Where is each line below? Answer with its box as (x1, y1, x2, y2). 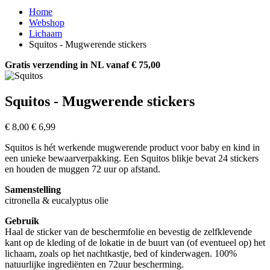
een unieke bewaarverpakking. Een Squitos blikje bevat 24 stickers (5, 152, 259, 163)
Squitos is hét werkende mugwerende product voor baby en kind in (5, 142, 260, 152)
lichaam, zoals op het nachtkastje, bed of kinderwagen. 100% (5, 248, 237, 259)
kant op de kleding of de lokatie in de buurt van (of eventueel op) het (5, 237, 265, 248)
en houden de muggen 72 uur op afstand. (5, 163, 160, 174)
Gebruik (5, 215, 39, 226)
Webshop (29, 17, 64, 28)
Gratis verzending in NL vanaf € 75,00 (5, 60, 160, 70)
